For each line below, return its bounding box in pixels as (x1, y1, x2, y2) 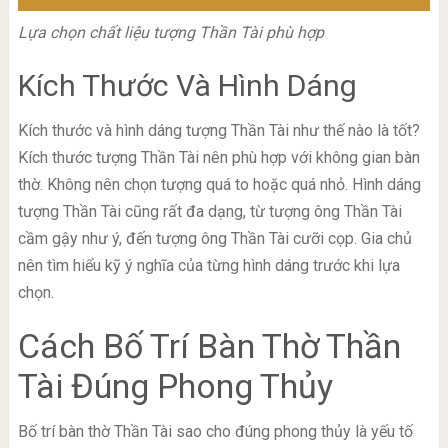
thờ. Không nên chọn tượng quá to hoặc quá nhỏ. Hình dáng (17, 175, 421, 195)
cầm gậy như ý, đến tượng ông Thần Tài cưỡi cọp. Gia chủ (17, 229, 412, 249)
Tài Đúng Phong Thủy (17, 366, 333, 407)
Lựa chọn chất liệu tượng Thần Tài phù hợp (17, 23, 324, 43)
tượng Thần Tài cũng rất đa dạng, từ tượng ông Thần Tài (17, 202, 402, 222)
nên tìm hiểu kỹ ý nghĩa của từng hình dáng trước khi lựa (17, 256, 400, 276)
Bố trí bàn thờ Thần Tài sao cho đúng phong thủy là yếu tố (17, 422, 413, 442)
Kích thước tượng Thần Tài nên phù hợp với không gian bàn (17, 148, 420, 168)
